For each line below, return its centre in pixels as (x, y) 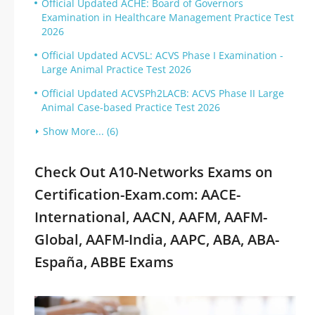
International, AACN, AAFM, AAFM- (151, 217)
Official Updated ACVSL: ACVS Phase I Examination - (162, 55)
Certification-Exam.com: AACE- (137, 194)
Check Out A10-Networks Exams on (154, 172)
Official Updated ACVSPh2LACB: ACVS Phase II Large (163, 93)
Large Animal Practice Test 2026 (116, 69)
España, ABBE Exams (104, 262)
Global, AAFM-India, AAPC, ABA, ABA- (157, 239)
